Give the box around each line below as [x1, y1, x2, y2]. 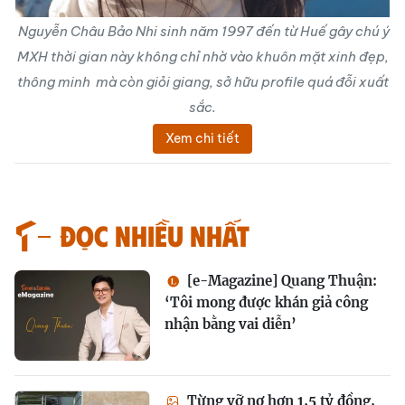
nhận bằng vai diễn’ [165, 316, 297, 333]
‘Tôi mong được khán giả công [165, 294, 368, 311]
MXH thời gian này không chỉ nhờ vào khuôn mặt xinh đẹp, [16, 48, 389, 65]
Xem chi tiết [165, 130, 240, 146]
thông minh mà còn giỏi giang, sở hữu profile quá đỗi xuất [16, 73, 389, 90]
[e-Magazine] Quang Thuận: [184, 272, 377, 289]
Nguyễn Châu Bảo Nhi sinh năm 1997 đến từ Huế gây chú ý [15, 23, 390, 40]
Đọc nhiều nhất [60, 217, 250, 252]
